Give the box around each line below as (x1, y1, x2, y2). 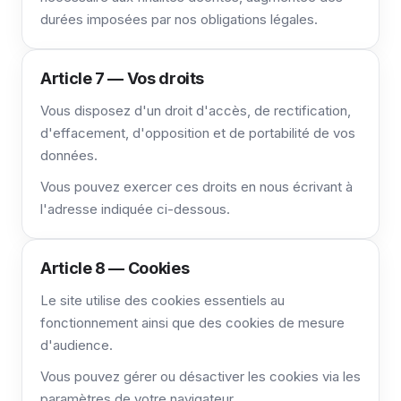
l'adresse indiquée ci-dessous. (40, 200, 230, 218)
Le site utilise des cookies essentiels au (40, 292, 285, 309)
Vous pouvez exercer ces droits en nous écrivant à (40, 178, 353, 195)
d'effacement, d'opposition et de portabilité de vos (40, 124, 355, 141)
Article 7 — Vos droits (40, 69, 205, 88)
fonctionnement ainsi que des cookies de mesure (40, 314, 345, 331)
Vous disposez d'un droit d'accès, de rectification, (40, 102, 351, 119)
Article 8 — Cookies (40, 259, 190, 277)
